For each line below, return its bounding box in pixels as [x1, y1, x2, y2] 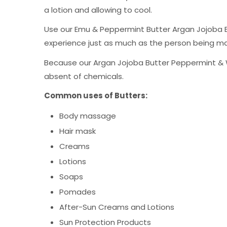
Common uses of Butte [44, 90, 137, 101]
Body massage [59, 110, 116, 121]
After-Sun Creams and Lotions [59, 201, 174, 212]
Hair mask [59, 125, 96, 136]
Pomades [59, 186, 96, 197]
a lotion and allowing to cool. [44, 4, 152, 15]
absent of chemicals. [44, 70, 124, 82]
